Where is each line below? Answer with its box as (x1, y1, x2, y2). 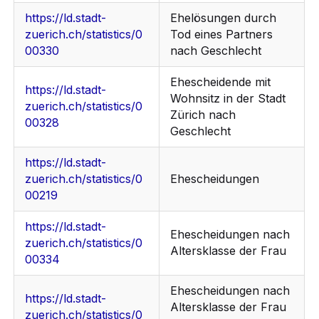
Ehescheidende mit (170, 75, 271, 90)
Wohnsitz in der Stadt (170, 91, 286, 106)
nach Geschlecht (170, 43, 262, 58)
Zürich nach (170, 108, 236, 122)
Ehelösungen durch (170, 11, 277, 26)
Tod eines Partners (170, 27, 273, 42)
